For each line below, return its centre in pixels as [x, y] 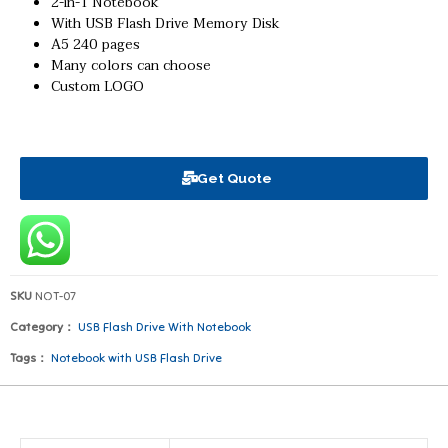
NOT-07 [55, 295]
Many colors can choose [131, 65]
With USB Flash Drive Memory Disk [166, 23]
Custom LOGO [98, 86]
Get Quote [234, 178]
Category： [42, 326]
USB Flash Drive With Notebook [164, 326]
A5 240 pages [96, 44]
